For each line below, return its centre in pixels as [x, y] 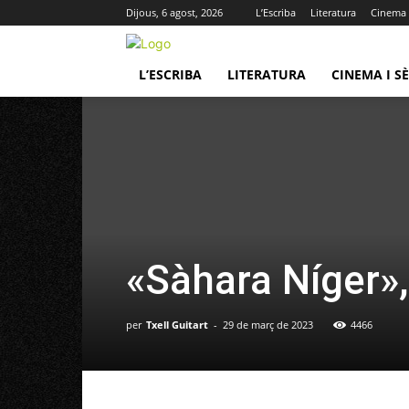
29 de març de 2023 [268, 325]
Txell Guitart [177, 325]
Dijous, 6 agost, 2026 [174, 12]
